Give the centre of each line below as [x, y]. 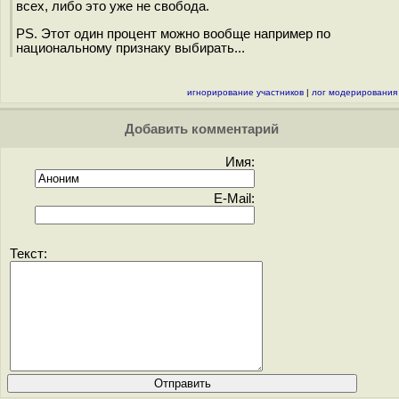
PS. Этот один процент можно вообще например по [173, 33]
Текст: [28, 254]
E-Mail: [234, 199]
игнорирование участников [245, 92]
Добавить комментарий [199, 129]
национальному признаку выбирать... [130, 48]
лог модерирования [354, 92]
